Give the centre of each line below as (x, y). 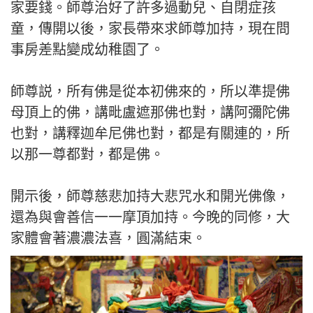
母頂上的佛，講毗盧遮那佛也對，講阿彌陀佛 (150, 112)
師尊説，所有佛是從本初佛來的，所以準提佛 (150, 92)
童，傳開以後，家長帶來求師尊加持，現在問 (150, 29)
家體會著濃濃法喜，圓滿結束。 (108, 238)
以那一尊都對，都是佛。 (87, 154)
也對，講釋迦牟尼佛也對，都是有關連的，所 (150, 133)
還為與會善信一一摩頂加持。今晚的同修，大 (150, 217)
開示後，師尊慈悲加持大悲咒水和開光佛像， (150, 196)
